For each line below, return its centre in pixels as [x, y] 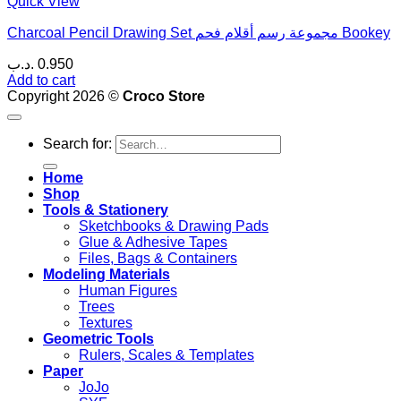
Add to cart [41, 80]
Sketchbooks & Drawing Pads [174, 226]
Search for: [77, 143]
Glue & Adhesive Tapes [153, 242]
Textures [106, 322]
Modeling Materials [107, 274]
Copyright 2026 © [65, 96]
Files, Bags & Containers [158, 258]
